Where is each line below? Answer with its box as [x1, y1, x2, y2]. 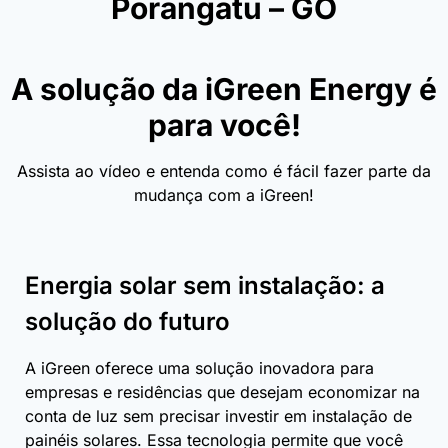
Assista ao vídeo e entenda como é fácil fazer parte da [17, 160, 431, 181]
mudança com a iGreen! [134, 184, 314, 205]
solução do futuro [25, 306, 230, 336]
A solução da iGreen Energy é [11, 70, 437, 107]
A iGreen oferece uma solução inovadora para [25, 357, 374, 378]
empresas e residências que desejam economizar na [25, 381, 420, 402]
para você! [147, 106, 301, 143]
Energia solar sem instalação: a [25, 270, 385, 300]
